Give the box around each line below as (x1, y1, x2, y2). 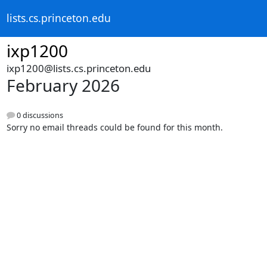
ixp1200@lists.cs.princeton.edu (6, 61, 151, 75)
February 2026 (6, 74, 120, 97)
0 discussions (14, 110, 63, 121)
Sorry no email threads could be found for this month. (6, 122, 223, 133)
